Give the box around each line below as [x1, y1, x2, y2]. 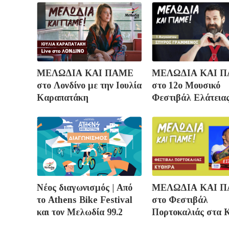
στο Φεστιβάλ [152, 194, 208, 205]
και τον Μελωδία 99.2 [37, 207, 123, 217]
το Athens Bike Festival [37, 194, 132, 205]
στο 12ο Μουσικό [152, 80, 220, 90]
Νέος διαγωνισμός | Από [37, 182, 132, 193]
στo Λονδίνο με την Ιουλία [37, 80, 142, 90]
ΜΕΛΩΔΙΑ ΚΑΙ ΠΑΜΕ [37, 67, 133, 78]
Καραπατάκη [37, 92, 88, 103]
